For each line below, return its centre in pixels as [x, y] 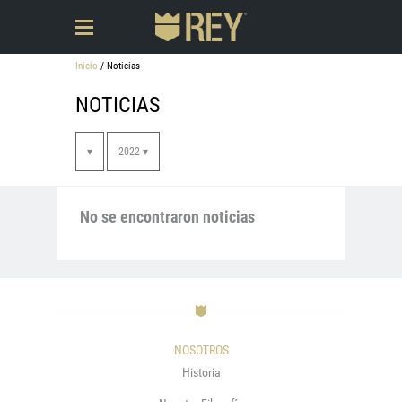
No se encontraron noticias [167, 217]
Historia [201, 372]
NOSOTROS [201, 350]
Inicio [87, 66]
